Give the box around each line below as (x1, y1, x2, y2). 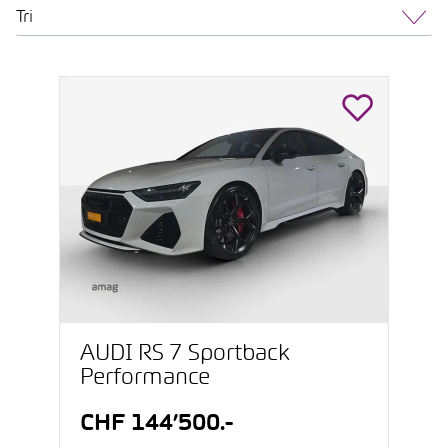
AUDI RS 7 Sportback (80, 344, 289, 365)
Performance (80, 368, 210, 389)
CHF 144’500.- (80, 414, 233, 435)
